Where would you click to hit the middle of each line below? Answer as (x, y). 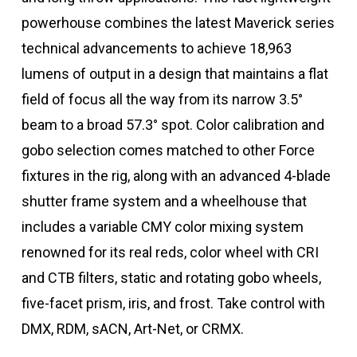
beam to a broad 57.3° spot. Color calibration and (173, 124)
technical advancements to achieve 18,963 (156, 48)
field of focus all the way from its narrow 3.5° (162, 99)
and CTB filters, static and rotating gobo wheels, (171, 277)
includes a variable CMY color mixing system (162, 226)
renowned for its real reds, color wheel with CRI (170, 252)
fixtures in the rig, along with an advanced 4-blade (176, 175)
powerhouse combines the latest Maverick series (178, 22)
